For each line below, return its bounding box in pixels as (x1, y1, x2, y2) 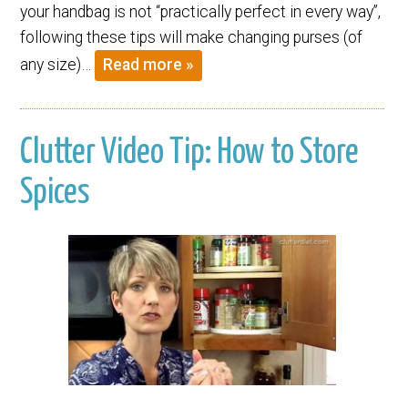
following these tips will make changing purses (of (20, 27, 363, 46)
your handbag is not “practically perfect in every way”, (20, 2, 382, 21)
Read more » (103, 56, 195, 75)
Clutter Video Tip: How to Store (20, 136, 360, 171)
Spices (20, 176, 91, 211)
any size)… (20, 55, 96, 74)
